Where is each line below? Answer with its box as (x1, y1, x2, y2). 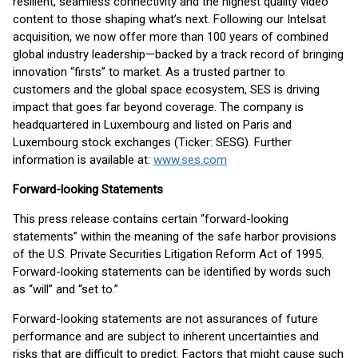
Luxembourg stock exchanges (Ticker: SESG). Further (13, 135, 292, 149)
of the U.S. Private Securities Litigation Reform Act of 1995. (13, 247, 324, 261)
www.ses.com (153, 153, 227, 167)
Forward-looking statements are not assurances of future (13, 312, 318, 326)
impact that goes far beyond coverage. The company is (13, 100, 304, 114)
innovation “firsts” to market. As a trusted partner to (13, 65, 285, 79)
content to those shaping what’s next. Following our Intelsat (13, 12, 326, 26)
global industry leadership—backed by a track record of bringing (13, 47, 344, 62)
